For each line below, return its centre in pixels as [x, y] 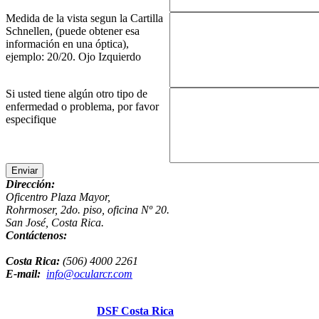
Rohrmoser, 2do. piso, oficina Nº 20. [88, 210]
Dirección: [30, 184]
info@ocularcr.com [89, 274]
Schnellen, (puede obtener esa [73, 31]
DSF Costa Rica [135, 311]
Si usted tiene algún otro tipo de [77, 94]
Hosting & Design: [51, 311]
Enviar [25, 171]
